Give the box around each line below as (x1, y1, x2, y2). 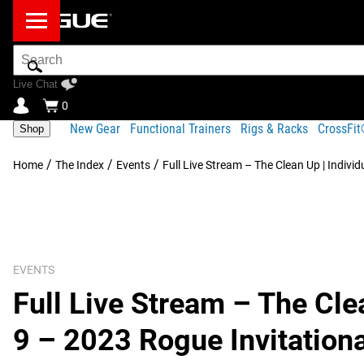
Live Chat (13, 78, 58, 90)
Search (12, 44, 52, 59)
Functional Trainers (130, 120, 231, 136)
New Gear (70, 120, 120, 136)
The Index (55, 158, 104, 171)
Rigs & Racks (240, 120, 308, 136)
